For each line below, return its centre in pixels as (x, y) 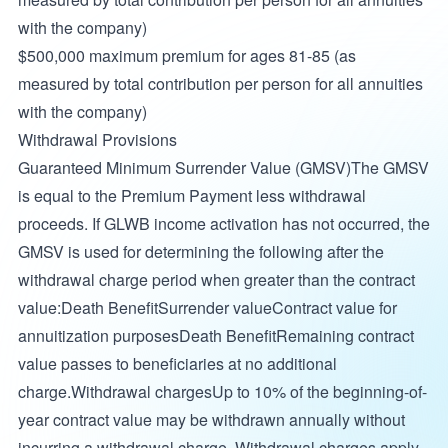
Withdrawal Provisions (97, 140)
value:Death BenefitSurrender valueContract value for (207, 308)
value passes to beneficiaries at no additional (177, 364)
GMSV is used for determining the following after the (200, 252)
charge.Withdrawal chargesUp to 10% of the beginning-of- (222, 392)
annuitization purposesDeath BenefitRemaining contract (215, 336)
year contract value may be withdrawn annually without (211, 420)
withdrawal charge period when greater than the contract (216, 280)
